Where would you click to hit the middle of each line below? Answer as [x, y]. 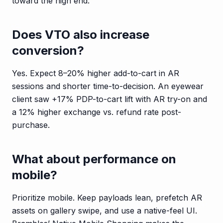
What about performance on [94, 159]
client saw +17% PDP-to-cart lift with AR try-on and [110, 99]
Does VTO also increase [81, 34]
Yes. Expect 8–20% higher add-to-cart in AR [96, 73]
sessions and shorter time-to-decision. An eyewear [108, 86]
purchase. [31, 125]
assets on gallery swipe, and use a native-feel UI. [105, 210]
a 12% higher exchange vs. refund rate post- [97, 112]
